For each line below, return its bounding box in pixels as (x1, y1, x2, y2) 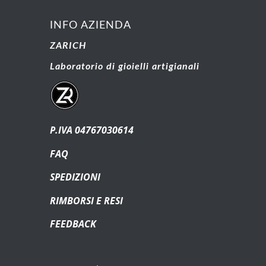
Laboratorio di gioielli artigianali (49, 61, 202, 71)
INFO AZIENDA (49, 20, 131, 30)
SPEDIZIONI (49, 170, 100, 184)
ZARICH (49, 40, 86, 50)
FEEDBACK (49, 217, 96, 231)
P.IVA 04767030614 (49, 123, 134, 137)
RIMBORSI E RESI (49, 194, 123, 207)
